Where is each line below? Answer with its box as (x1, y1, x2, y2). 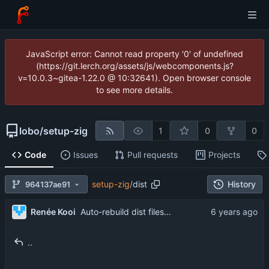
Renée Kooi (30, 206, 76, 217)
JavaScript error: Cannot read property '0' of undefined (26, 49, 243, 59)
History (227, 179, 256, 190)
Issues (73, 150, 98, 160)
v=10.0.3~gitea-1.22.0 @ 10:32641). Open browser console (18, 73, 251, 83)
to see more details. (96, 85, 173, 95)
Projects (208, 150, 240, 160)
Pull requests (127, 150, 178, 160)
